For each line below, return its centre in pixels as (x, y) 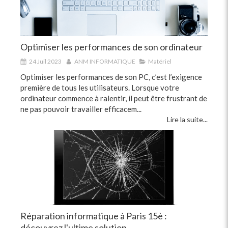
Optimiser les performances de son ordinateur (111, 47)
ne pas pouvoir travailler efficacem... (81, 109)
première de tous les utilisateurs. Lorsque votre (100, 88)
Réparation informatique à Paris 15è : (94, 216)
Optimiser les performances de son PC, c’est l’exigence (111, 77)
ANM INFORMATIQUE (105, 62)
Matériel (160, 62)
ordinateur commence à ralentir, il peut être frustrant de (114, 98)
